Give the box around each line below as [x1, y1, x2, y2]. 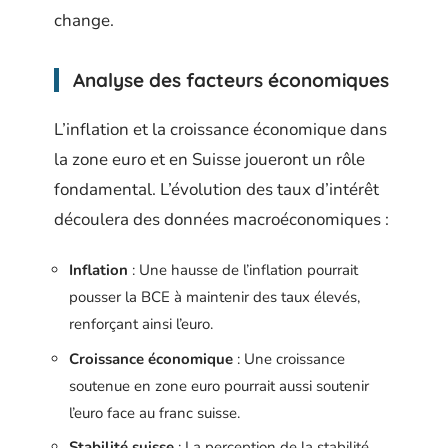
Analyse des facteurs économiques [73, 68, 389, 93]
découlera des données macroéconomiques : [54, 207, 389, 231]
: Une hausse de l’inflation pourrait [128, 260, 358, 281]
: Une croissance [233, 348, 345, 369]
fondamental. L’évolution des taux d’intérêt [54, 177, 379, 201]
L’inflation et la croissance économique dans [54, 117, 387, 141]
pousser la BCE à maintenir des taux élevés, [69, 287, 360, 308]
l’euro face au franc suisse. [69, 402, 240, 423]
